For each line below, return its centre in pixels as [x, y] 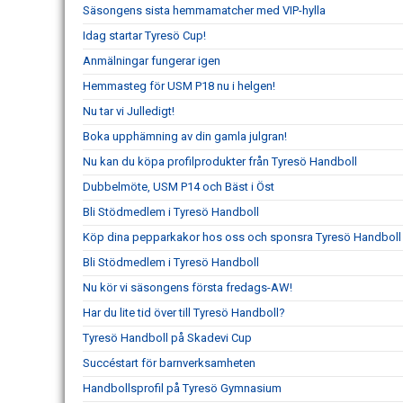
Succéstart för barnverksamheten [169, 363]
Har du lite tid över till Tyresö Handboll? [184, 313]
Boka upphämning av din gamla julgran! [185, 136]
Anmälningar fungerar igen [152, 61]
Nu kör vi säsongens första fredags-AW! [188, 287]
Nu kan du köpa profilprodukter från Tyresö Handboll [220, 161]
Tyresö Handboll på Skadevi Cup [167, 338]
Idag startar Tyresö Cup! [144, 36]
